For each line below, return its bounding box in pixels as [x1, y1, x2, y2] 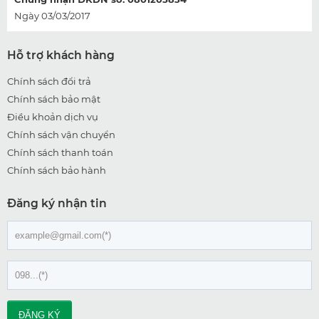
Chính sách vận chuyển [7, 129, 115, 141]
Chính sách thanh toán [7, 147, 113, 159]
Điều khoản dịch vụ [7, 111, 98, 123]
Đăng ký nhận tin [7, 197, 107, 211]
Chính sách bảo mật [7, 93, 100, 105]
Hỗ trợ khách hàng [7, 48, 115, 63]
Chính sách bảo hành [7, 164, 106, 177]
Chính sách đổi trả [7, 75, 91, 88]
